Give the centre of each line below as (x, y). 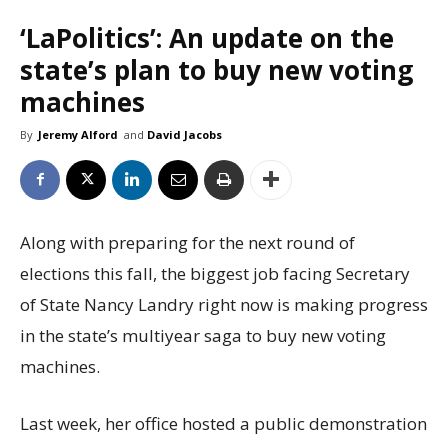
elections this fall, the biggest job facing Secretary (215, 273)
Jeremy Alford (78, 134)
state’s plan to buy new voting (216, 69)
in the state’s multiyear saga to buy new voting (203, 335)
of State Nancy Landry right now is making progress (224, 304)
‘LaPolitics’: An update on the (207, 37)
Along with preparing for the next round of (187, 242)
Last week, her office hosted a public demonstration (223, 423)
